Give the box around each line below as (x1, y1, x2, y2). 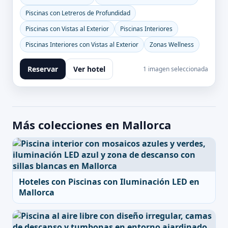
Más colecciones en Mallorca (12, 117, 171, 132)
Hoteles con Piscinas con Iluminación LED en (19, 176, 199, 187)
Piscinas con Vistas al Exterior (25, 24, 109, 33)
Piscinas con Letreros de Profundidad (25, 9, 130, 17)
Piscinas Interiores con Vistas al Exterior (25, 40, 138, 49)
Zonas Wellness (150, 40, 194, 49)
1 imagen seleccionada (143, 65, 208, 73)
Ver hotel (73, 64, 105, 74)
